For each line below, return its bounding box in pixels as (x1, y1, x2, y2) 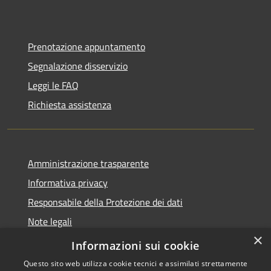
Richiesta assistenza (28, 97, 111, 113)
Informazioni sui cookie (71, 238, 200, 253)
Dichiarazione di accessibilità (28, 233, 145, 249)
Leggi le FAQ (28, 78, 79, 93)
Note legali (28, 214, 72, 229)
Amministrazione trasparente (28, 156, 149, 171)
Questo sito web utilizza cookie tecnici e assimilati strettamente (23, 258, 248, 269)
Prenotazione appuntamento (28, 39, 145, 54)
